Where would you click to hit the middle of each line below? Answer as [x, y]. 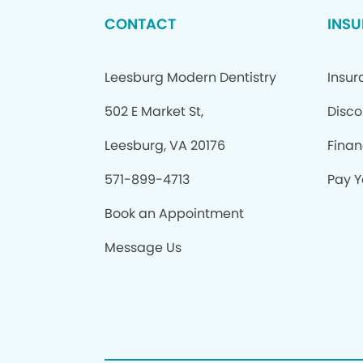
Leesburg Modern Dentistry [190, 77]
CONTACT [140, 24]
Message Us [143, 248]
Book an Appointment [174, 214]
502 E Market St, [154, 111]
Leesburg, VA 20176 [164, 145]
